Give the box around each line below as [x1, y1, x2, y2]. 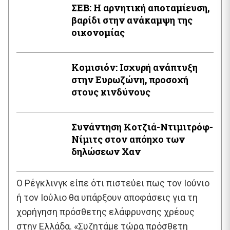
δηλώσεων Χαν [71, 145, 141, 158]
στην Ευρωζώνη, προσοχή [71, 73, 188, 86]
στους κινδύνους [71, 85, 150, 98]
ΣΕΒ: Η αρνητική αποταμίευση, [71, 2, 209, 14]
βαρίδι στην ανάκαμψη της [71, 14, 193, 26]
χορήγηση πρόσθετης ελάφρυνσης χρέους [16, 206, 195, 217]
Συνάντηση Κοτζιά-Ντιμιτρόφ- [71, 120, 213, 133]
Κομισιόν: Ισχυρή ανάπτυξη [71, 61, 198, 73]
